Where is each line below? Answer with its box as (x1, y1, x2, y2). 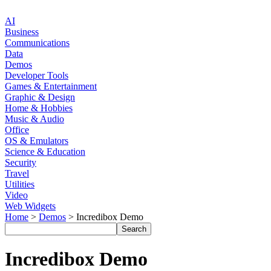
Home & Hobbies (5, 103, 73, 113)
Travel (5, 168, 29, 178)
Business (5, 27, 39, 37)
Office (5, 125, 29, 135)
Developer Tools (5, 70, 68, 80)
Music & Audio (5, 114, 64, 124)
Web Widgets (5, 201, 56, 211)
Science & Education (5, 146, 85, 157)
